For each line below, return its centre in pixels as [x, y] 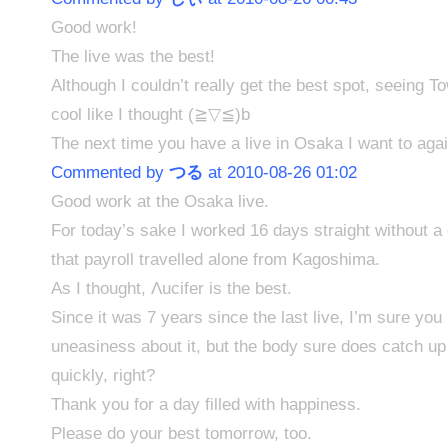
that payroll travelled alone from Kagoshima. [215, 259]
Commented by [109, 172]
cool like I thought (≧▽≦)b [150, 114]
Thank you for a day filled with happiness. [205, 404]
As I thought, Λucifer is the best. [171, 288]
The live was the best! [132, 56]
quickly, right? [102, 375]
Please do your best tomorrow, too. [181, 433]
